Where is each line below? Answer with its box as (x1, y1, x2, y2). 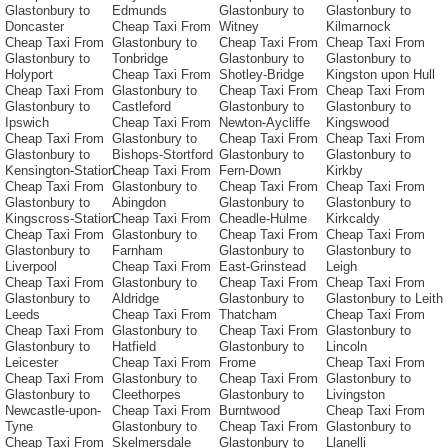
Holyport (5, 67, 53, 83)
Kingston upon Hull (326, 67, 435, 83)
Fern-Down (219, 163, 281, 179)
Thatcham (219, 307, 277, 323)
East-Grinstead (219, 259, 306, 275)
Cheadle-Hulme (219, 211, 307, 227)
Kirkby (326, 163, 363, 179)
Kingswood (326, 115, 389, 131)
